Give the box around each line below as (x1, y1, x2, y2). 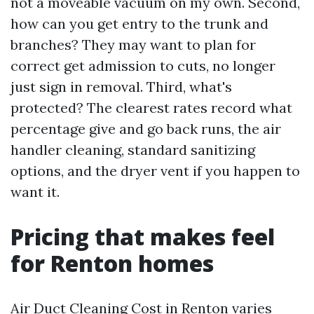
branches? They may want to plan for (11, 36, 256, 53)
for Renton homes (11, 248, 214, 278)
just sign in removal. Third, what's (11, 78, 232, 95)
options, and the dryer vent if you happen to (11, 162, 300, 179)
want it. (11, 183, 60, 200)
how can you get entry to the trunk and (11, 15, 268, 32)
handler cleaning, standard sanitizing (11, 141, 255, 158)
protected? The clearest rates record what (11, 99, 292, 116)
